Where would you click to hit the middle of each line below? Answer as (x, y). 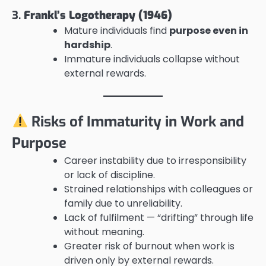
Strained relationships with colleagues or (159, 189)
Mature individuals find (117, 30)
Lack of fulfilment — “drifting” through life (159, 217)
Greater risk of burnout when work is (149, 246)
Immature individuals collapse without (152, 59)
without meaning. (104, 232)
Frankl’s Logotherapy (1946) (98, 15)
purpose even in (209, 30)
